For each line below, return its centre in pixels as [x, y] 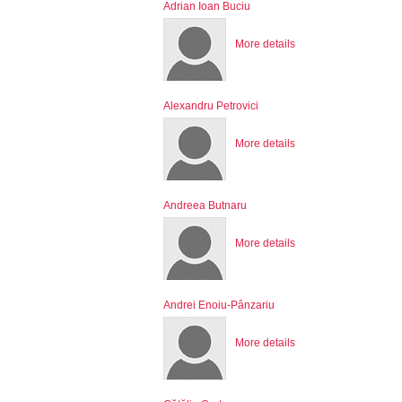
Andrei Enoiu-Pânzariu [219, 305]
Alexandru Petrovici [211, 105]
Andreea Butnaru [205, 205]
